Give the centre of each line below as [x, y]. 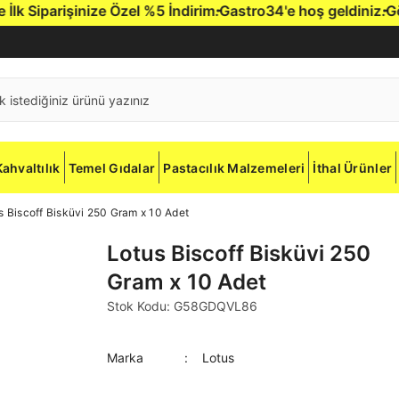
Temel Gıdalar [112, 167]
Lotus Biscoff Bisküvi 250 [239, 253]
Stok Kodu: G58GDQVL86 [182, 306]
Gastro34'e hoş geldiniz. [285, 11]
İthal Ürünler [353, 167]
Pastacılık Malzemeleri [234, 167]
